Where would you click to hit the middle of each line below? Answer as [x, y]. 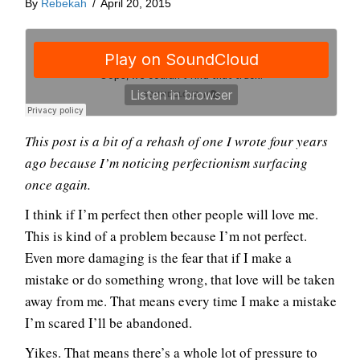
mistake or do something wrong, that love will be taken [180, 279]
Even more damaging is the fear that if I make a [158, 257]
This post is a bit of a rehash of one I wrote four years [176, 141]
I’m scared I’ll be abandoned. [108, 322]
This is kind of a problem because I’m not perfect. [166, 235]
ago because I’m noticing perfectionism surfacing [166, 162]
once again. [58, 184]
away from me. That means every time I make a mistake [181, 301]
